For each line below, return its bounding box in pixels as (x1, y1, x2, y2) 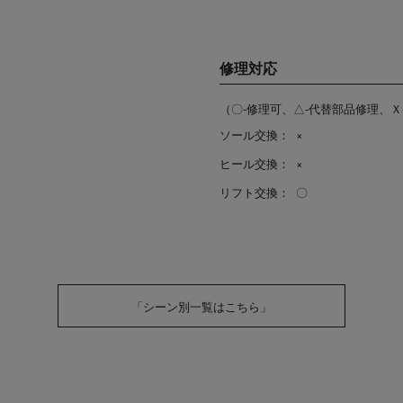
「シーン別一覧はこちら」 (131, 297, 272, 315)
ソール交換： (219, 126, 290, 144)
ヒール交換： (219, 155, 290, 173)
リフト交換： (219, 184, 290, 201)
